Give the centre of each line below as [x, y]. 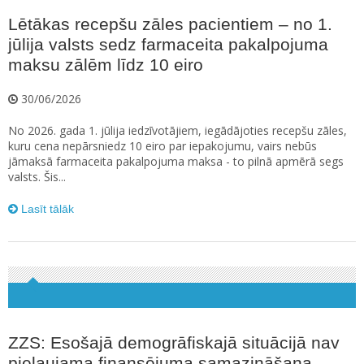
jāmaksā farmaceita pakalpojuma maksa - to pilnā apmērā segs [176, 162]
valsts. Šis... [37, 177]
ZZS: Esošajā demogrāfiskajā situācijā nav [174, 343]
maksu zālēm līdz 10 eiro [106, 65]
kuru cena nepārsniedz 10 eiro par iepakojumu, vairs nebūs [162, 146]
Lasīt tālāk [46, 209]
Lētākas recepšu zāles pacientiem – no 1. [170, 24]
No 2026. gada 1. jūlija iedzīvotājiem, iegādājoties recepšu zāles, [178, 131]
